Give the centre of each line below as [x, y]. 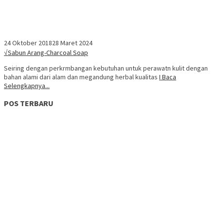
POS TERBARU [29, 103]
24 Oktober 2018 [28, 43]
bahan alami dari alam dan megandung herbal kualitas [82, 77]
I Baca [168, 77]
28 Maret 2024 [72, 43]
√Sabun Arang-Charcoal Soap [46, 53]
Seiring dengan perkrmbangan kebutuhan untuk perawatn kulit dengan [106, 68]
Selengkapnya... [27, 86]
